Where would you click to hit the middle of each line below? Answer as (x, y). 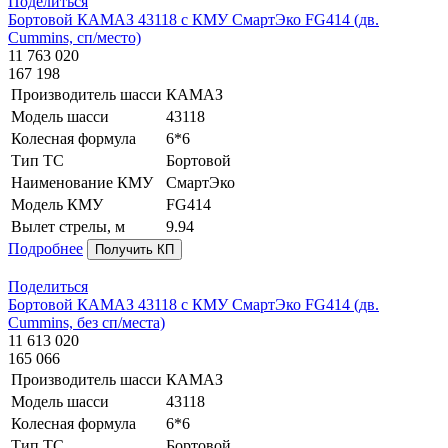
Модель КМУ (57, 205)
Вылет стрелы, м (68, 227)
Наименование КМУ (82, 183)
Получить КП (134, 250)
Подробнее (45, 249)
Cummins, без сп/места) (86, 323)
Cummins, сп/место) (74, 38)
